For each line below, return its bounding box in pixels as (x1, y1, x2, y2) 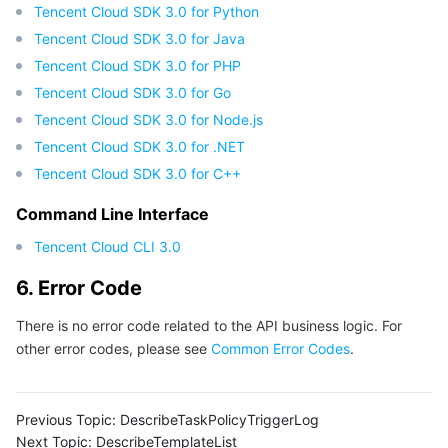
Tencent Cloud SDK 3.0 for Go (34, 84, 231, 101)
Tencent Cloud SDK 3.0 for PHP (34, 57, 241, 74)
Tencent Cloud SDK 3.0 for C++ (34, 165, 241, 182)
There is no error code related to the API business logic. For (16, 317, 402, 334)
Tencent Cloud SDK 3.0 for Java (34, 30, 245, 47)
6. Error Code (16, 276, 142, 300)
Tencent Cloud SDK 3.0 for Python (34, 3, 259, 20)
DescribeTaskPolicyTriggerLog (120, 411, 319, 428)
